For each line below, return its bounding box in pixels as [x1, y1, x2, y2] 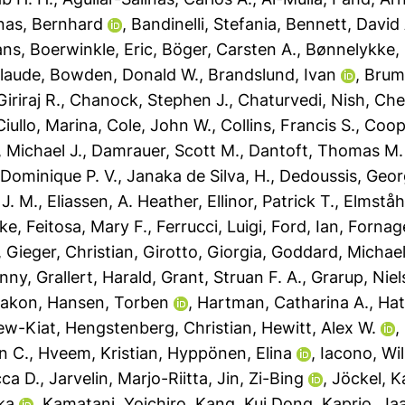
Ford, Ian [271, 217, 340, 236]
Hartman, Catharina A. [197, 293, 370, 312]
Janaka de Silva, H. [127, 166, 271, 185]
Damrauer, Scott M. [91, 141, 240, 160]
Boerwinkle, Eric [30, 40, 154, 59]
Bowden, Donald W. [50, 65, 200, 84]
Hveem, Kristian [38, 344, 159, 363]
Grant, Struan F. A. [161, 268, 303, 287]
